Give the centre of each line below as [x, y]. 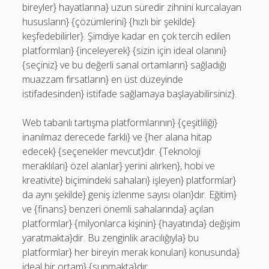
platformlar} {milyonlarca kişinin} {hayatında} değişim [131, 223]
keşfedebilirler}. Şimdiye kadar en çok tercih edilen [127, 36]
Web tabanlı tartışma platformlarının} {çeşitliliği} [120, 122]
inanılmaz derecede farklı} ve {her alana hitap [117, 137]
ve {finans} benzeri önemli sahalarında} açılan [118, 209]
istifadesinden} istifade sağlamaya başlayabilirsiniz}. [130, 94]
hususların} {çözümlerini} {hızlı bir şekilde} [109, 22]
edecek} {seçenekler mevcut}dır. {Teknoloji [112, 151]
